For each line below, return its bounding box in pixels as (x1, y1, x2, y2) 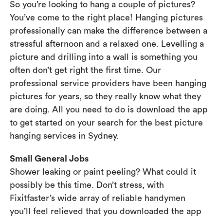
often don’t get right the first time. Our (10, 66, 161, 75)
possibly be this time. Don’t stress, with (10, 181, 164, 190)
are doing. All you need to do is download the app (10, 105, 208, 114)
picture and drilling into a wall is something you (10, 53, 198, 62)
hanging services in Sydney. (10, 131, 119, 141)
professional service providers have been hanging (10, 79, 206, 88)
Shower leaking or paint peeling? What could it (10, 167, 196, 177)
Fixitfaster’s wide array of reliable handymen (10, 194, 185, 203)
